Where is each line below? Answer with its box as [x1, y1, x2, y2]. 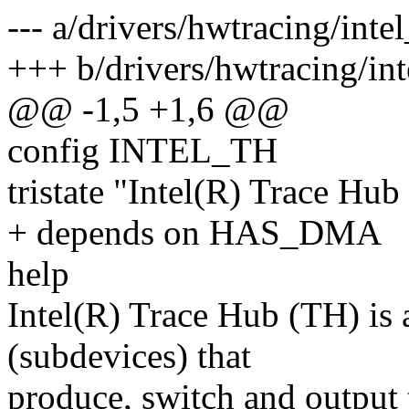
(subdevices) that [7, 336, 251, 376]
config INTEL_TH [7, 131, 278, 171]
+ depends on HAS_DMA [7, 213, 382, 253]
